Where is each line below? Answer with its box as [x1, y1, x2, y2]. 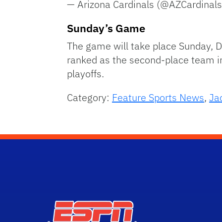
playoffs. [67, 66, 104, 80]
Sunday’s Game [67, 20, 145, 35]
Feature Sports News [112, 90, 204, 104]
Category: [67, 90, 112, 104]
